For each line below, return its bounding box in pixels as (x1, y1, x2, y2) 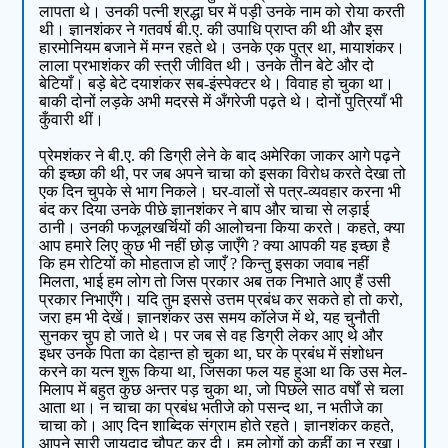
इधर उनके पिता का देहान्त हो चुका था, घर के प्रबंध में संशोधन (39, 345, 384, 363)
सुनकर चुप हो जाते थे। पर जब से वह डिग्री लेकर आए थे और (39, 327, 384, 345)
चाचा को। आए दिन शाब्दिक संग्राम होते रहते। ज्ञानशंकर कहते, (39, 417, 395, 435)
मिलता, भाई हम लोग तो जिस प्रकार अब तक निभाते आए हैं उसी (39, 273, 392, 291)
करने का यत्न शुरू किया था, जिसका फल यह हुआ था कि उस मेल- (39, 363, 408, 381)
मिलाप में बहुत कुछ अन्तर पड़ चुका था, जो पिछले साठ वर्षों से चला (39, 381, 405, 399)
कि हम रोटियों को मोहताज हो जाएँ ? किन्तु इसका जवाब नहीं (39, 255, 370, 273)
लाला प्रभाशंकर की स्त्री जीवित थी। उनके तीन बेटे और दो (39, 57, 375, 75)
